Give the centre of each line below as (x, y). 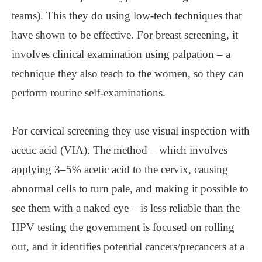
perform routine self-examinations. (89, 92)
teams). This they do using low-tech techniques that (127, 15)
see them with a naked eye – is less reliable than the (126, 208)
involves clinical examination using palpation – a (121, 54)
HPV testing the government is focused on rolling (123, 227)
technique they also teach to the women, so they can (128, 73)
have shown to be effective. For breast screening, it (125, 35)
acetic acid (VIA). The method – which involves (120, 150)
